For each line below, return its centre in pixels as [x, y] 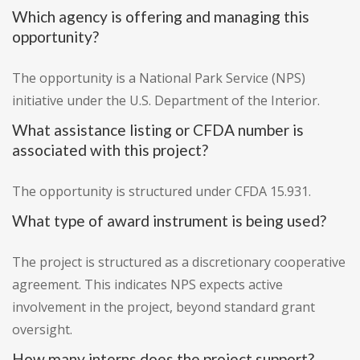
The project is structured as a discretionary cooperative [179, 262]
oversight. [42, 330]
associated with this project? [110, 150]
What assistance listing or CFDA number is [158, 130]
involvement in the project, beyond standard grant [164, 307]
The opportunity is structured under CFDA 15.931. [162, 192]
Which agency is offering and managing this [161, 17]
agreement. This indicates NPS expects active [147, 285]
